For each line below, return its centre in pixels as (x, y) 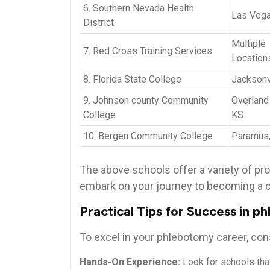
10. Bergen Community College (148, 136)
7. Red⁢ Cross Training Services (148, 51)
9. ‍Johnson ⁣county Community (146, 100)
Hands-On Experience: (130, 262)
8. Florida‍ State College (132, 79)
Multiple (249, 43)
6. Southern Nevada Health (139, 8)
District (99, 22)
